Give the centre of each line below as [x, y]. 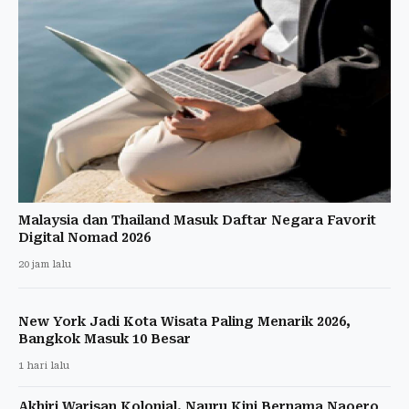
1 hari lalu [44, 366]
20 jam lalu [45, 265]
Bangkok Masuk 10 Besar [105, 339]
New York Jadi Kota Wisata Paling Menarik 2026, [184, 322]
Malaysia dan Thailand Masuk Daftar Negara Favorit [197, 220]
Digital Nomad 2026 [84, 238]
